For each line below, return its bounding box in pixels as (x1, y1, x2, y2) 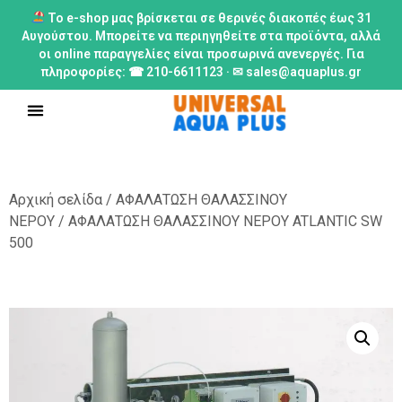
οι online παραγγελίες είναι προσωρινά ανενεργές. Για (38, 47, 364, 61)
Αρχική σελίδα (9, 191, 102, 208)
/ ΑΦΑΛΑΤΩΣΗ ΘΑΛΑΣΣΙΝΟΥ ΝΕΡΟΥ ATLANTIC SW (55, 213, 382, 230)
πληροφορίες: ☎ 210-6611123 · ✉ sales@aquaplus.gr (40, 65, 362, 79)
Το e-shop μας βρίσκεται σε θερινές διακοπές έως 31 (44, 11, 371, 25)
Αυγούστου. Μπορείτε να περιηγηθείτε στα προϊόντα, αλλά (22, 29, 380, 43)
